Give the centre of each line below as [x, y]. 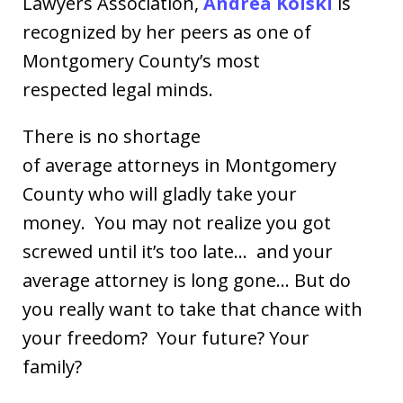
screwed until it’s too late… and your [178, 251]
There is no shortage [112, 136]
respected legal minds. [125, 90]
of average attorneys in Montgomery [179, 165]
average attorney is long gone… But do [187, 280]
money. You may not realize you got [177, 223]
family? [57, 367]
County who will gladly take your [160, 194]
